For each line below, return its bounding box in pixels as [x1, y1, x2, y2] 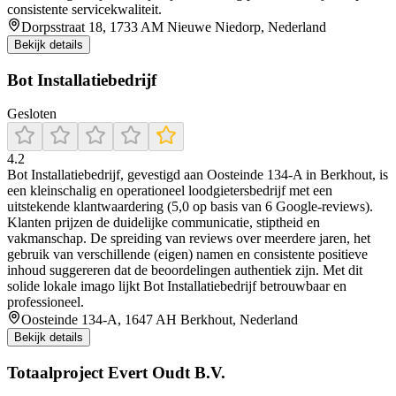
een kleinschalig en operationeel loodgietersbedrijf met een [7, 183, 332, 199]
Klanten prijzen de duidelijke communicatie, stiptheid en [7, 215, 320, 231]
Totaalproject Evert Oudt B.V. [7, 363, 225, 383]
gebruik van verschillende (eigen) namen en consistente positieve [7, 247, 368, 263]
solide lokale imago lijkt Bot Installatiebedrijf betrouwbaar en [7, 278, 346, 294]
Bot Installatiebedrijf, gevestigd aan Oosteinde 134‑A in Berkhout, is [7, 167, 388, 183]
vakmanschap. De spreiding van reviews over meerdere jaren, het [7, 231, 370, 247]
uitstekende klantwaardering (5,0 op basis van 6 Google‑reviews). [7, 199, 373, 215]
